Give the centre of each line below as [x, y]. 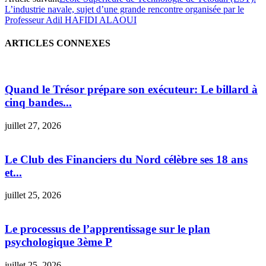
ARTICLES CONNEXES [58, 43]
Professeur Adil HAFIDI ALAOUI [71, 20]
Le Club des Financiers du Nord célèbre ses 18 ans [126, 159]
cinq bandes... [38, 103]
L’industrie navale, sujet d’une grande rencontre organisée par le [124, 9]
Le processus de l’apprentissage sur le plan [107, 229]
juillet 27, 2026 [33, 125]
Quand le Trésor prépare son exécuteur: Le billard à [131, 90]
